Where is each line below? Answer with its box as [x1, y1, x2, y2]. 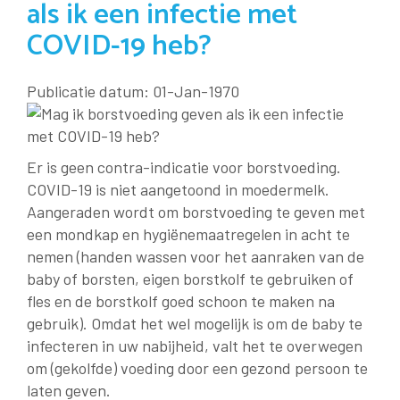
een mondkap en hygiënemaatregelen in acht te [27, 223, 350, 244]
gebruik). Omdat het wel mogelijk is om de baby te [27, 312, 362, 333]
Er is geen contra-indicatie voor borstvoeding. [27, 156, 341, 177]
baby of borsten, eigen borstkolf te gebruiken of [27, 268, 354, 288]
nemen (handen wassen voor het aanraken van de [27, 246, 364, 266]
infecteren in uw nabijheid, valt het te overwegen [27, 335, 362, 355]
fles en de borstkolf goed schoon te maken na [27, 290, 335, 311]
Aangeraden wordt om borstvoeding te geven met [27, 201, 365, 221]
